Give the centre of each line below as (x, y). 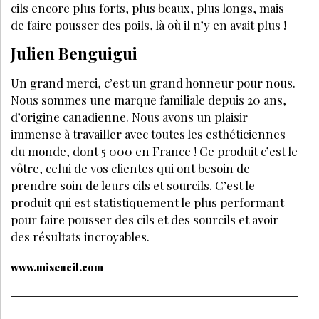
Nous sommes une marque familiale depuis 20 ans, (148, 100)
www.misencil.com (57, 268)
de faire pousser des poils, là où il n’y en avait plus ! (148, 25)
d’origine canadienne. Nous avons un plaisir (129, 117)
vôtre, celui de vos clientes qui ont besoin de (130, 168)
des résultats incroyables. (80, 237)
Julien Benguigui (74, 54)
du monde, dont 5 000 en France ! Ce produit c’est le (154, 151)
